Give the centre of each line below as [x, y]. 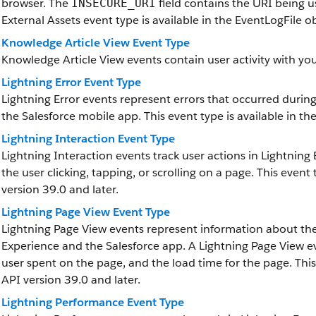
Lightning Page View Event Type [86, 212]
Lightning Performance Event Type [93, 302]
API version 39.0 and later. [71, 280]
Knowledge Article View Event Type [96, 43]
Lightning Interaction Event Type [88, 139]
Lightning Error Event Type [71, 82]
